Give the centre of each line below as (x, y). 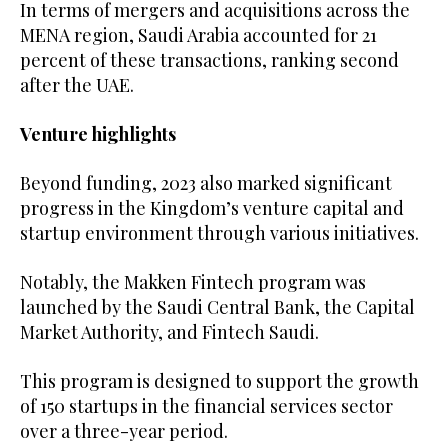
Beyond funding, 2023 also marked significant (206, 182)
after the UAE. (77, 84)
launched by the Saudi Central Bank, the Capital (217, 306)
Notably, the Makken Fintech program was (193, 281)
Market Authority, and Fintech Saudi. (173, 331)
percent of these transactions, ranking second (209, 59)
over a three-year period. (124, 430)
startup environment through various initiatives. (223, 232)
